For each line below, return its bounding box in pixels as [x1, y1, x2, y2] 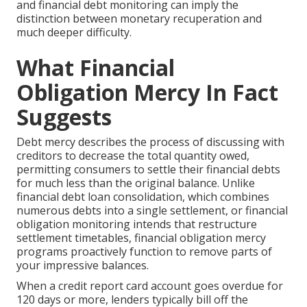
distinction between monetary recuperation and [16, 11, 262, 27]
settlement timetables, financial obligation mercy [16, 230, 266, 246]
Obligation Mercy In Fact [16, 77, 278, 108]
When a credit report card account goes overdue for [16, 278, 283, 294]
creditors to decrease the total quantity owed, [16, 148, 249, 164]
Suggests [16, 102, 112, 132]
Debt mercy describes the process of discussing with [16, 134, 284, 150]
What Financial [16, 53, 175, 83]
